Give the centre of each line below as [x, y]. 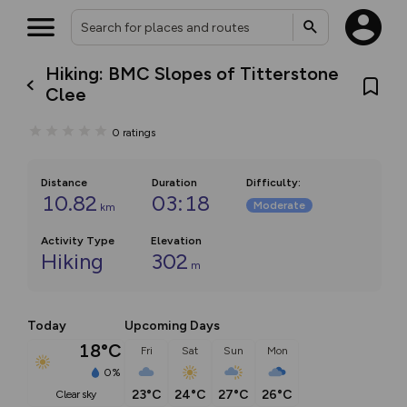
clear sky [79, 395]
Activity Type [78, 241]
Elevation [176, 241]
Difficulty [272, 183]
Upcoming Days [172, 326]
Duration [174, 183]
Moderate [279, 205]
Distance [64, 183]
